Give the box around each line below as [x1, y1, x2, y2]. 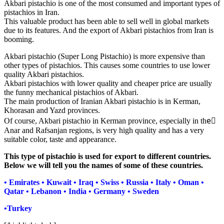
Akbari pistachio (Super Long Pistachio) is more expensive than [4, 52, 205, 61]
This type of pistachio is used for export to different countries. [4, 152, 211, 161]
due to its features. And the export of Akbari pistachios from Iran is [4, 26, 213, 35]
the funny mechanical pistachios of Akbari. [4, 88, 138, 97]
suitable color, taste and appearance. [4, 135, 116, 144]
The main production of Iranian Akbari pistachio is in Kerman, [4, 97, 200, 106]
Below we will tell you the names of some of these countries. [4, 161, 203, 170]
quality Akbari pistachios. [4, 70, 84, 79]
